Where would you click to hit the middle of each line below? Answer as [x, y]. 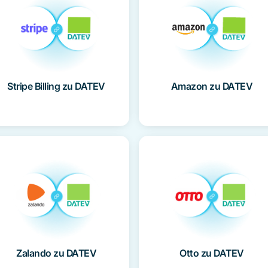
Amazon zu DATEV [212, 86]
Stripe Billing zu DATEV [56, 86]
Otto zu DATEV [212, 253]
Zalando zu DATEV [56, 253]
